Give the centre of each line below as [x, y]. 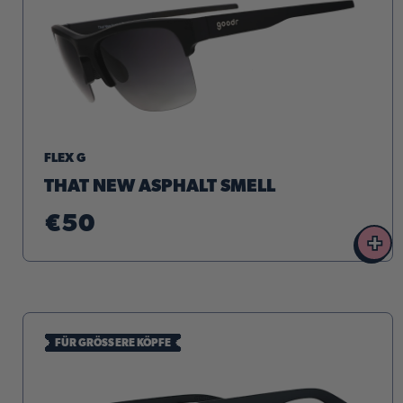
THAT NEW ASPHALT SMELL [160, 186]
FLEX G [65, 158]
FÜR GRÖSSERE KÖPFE [113, 342]
